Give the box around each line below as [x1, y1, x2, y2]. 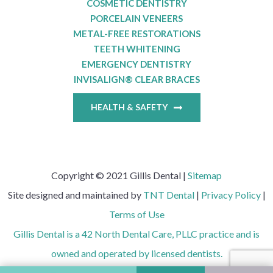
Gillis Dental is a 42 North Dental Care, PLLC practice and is [13, 227, 260, 239]
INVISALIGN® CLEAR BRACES [73, 73, 200, 85]
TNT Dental [143, 188, 194, 200]
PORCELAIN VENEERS [90, 12, 183, 24]
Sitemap [188, 169, 222, 181]
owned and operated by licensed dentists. [51, 247, 222, 259]
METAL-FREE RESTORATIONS [73, 27, 200, 39]
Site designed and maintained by [7, 188, 143, 200]
